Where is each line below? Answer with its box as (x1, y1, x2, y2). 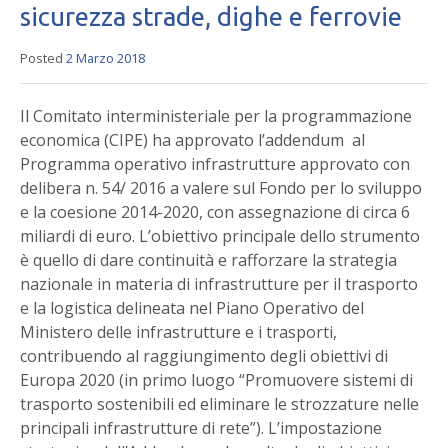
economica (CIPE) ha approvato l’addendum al (20, 129, 365, 152)
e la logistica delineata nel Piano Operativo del (20, 297, 364, 320)
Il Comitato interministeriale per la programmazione (20, 105, 412, 128)
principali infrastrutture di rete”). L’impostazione (20, 417, 382, 440)
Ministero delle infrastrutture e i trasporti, (20, 321, 337, 344)
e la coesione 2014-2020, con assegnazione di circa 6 (20, 201, 410, 224)
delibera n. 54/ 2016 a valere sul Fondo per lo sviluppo (20, 177, 422, 200)
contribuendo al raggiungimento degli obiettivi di (20, 345, 388, 368)
